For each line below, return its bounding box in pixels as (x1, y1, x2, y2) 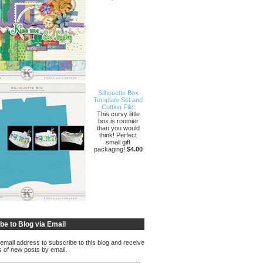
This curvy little (96, 110, 140, 117)
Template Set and (93, 96, 143, 103)
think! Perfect (99, 131, 137, 139)
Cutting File (101, 103, 133, 110)
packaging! (93, 146, 127, 153)
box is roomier (97, 117, 139, 124)
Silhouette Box (97, 89, 139, 96)
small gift (106, 139, 130, 146)
